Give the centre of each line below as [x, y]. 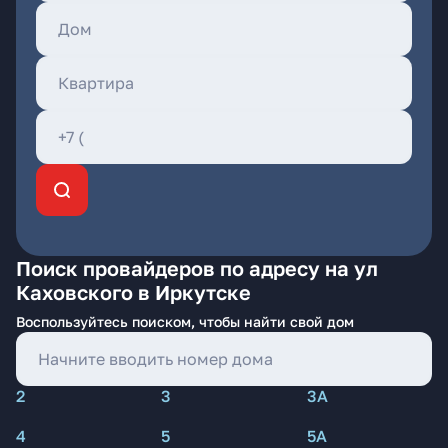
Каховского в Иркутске [133, 292]
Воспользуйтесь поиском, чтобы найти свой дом [185, 321]
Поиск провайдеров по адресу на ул [197, 268]
